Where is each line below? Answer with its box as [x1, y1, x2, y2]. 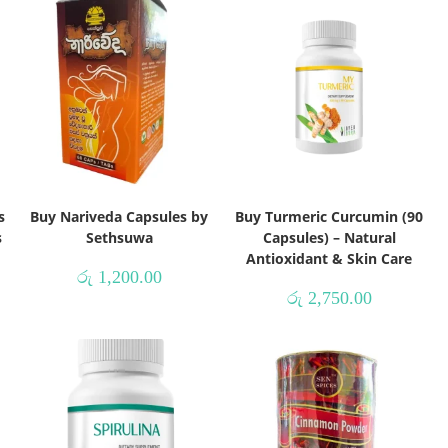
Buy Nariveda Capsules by [30, 206, 208, 226]
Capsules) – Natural [262, 227, 396, 247]
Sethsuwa [85, 227, 153, 247]
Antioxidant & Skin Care [246, 248, 412, 268]
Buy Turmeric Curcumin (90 [235, 206, 423, 226]
